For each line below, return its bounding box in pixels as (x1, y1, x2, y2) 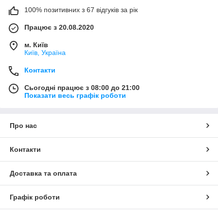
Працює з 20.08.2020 (24, 23, 94, 31)
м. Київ (24, 40, 48, 49)
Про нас (10, 121, 37, 129)
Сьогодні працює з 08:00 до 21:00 (24, 83, 140, 91)
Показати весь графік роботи (24, 91, 126, 99)
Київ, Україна (24, 48, 66, 56)
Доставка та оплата (10, 169, 77, 177)
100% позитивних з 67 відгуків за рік (24, 5, 138, 14)
